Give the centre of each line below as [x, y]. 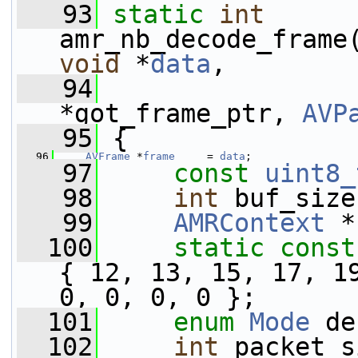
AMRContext [249, 223]
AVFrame [108, 156]
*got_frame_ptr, [181, 113]
